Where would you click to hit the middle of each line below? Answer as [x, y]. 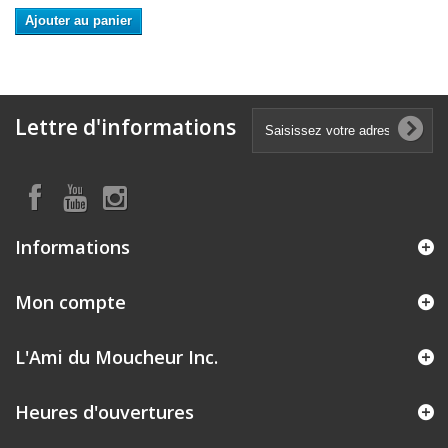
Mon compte [70, 302]
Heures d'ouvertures [104, 412]
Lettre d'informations [125, 127]
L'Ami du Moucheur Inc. [116, 357]
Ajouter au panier [78, 21]
